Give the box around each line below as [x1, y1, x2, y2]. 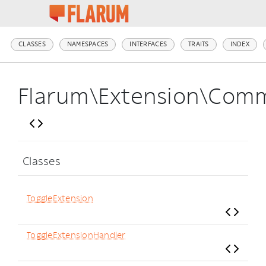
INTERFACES [129, 40, 167, 48]
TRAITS [188, 40, 209, 48]
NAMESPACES [66, 40, 109, 48]
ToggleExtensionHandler [27, 230, 126, 240]
